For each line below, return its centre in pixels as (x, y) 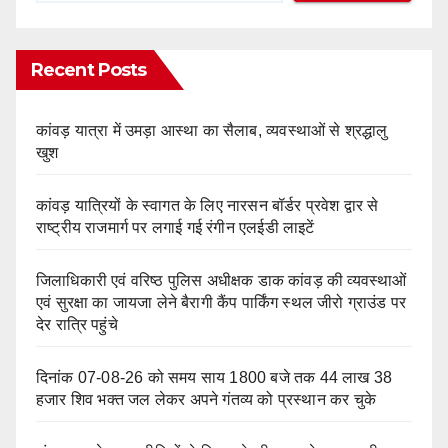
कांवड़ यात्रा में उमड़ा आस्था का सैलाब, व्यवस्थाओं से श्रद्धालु (212, 131)
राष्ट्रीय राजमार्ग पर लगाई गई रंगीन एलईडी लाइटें (175, 228)
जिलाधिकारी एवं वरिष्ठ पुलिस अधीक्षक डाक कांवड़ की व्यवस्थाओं (221, 281)
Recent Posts (89, 70)
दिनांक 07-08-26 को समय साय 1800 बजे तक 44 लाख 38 (214, 378)
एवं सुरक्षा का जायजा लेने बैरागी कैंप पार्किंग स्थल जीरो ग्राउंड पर (221, 303)
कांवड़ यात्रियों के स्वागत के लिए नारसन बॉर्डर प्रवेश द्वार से (207, 206)
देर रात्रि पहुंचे (77, 325)
